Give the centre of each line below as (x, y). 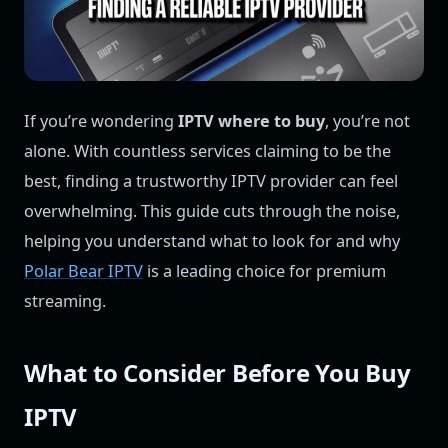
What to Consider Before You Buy (217, 373)
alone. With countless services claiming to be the (207, 151)
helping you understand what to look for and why (212, 241)
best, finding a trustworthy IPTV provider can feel (211, 181)
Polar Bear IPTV (83, 271)
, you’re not (367, 121)
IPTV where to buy (251, 121)
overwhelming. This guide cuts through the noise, (212, 211)
